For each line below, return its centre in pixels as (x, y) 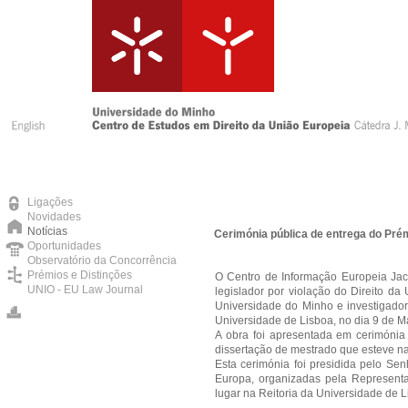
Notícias (47, 231)
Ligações (50, 202)
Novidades (54, 217)
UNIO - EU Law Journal (85, 290)
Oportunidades (64, 246)
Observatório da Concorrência (102, 260)
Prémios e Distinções (80, 275)
